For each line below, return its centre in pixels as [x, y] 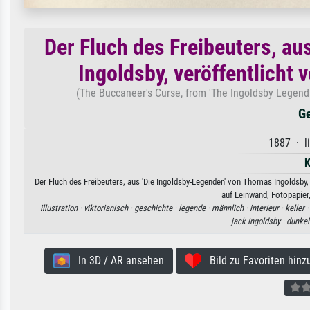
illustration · [62, 208]
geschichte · [156, 208]
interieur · [267, 208]
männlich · [230, 208]
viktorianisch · [109, 208]
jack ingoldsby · [258, 221]
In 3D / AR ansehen [117, 260]
